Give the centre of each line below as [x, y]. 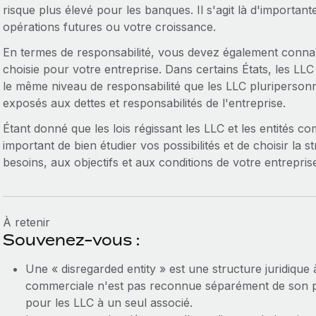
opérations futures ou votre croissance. [109, 27]
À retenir [26, 222]
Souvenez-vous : [71, 240]
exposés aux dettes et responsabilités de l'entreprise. [144, 103]
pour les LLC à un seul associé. [109, 303]
